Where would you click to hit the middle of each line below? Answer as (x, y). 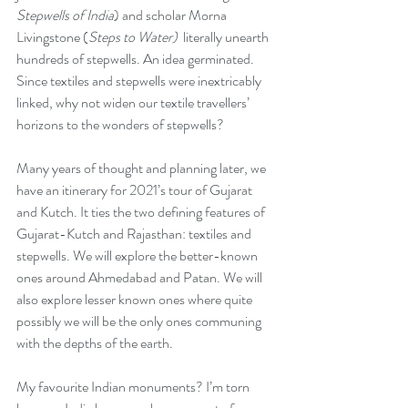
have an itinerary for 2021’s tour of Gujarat (136, 189)
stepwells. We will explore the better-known (138, 255)
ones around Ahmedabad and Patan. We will (141, 277)
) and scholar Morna (172, 15)
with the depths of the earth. (95, 342)
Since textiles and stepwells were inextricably (140, 80)
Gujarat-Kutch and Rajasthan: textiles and (135, 233)
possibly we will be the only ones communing (140, 321)
